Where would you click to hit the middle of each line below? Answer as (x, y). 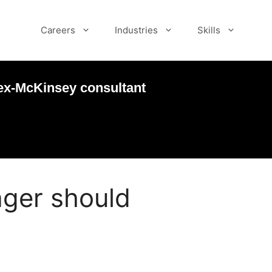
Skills (209, 30)
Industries (136, 30)
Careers (58, 30)
